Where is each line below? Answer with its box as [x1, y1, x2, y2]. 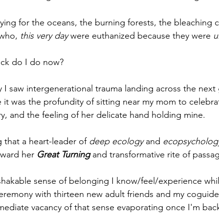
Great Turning [37, 149, 90, 160]
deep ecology [89, 135, 143, 147]
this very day [20, 30, 68, 41]
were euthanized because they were [68, 30, 213, 41]
